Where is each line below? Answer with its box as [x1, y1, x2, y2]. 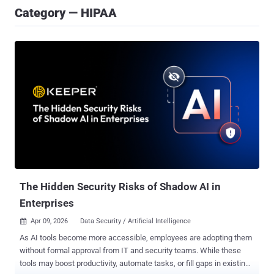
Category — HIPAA [15, 6, 117, 20]
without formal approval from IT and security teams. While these [20, 246, 241, 256]
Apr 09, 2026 [31, 217, 68, 226]
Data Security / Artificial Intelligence [80, 217, 191, 226]
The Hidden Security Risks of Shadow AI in [20, 180, 221, 193]
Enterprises [20, 197, 74, 210]
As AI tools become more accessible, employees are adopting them [20, 233, 252, 243]
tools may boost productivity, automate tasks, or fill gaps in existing [20, 259, 250, 268]
